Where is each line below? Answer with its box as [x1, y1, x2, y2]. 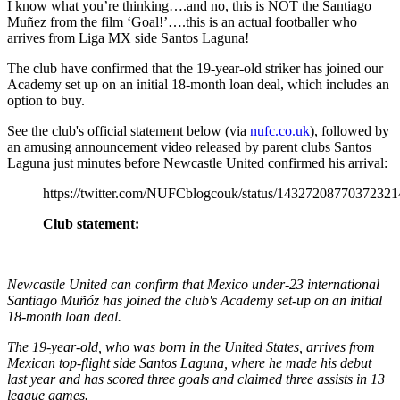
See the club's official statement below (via [7, 122, 250, 138]
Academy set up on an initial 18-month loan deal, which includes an [7, 76, 389, 92]
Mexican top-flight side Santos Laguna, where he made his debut [7, 354, 371, 371]
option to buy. [7, 92, 85, 108]
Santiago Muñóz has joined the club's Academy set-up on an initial [7, 292, 382, 308]
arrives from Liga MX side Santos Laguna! [7, 29, 249, 46]
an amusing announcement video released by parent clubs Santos [7, 138, 371, 154]
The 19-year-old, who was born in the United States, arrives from [7, 338, 375, 354]
